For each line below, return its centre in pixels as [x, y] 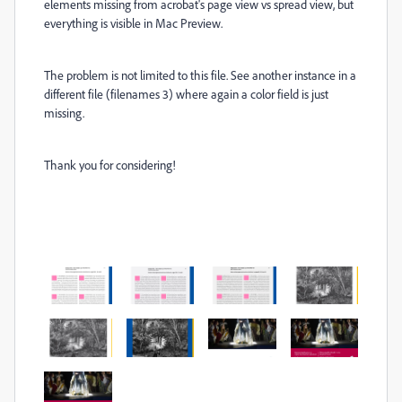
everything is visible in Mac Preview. [133, 23]
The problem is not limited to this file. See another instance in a [200, 75]
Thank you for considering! [110, 165]
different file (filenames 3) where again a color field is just [186, 94]
